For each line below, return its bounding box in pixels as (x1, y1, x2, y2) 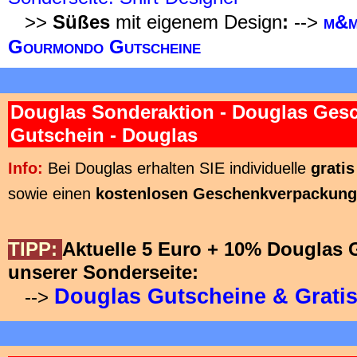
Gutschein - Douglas (10, 125, 198, 146)
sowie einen (8, 185, 96, 202)
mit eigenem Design (110, 12, 282, 33)
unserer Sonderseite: (8, 262, 198, 283)
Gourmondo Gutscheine (8, 37, 201, 57)
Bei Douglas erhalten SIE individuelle (48, 159, 311, 177)
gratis (311, 159, 355, 177)
